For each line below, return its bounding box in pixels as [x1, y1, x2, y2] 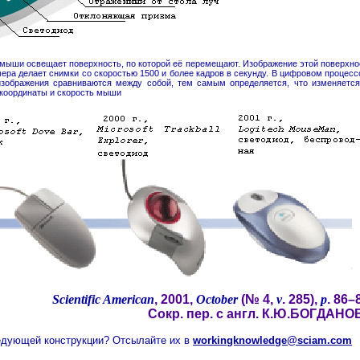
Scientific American [52, 292, 154, 307]
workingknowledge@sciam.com [193, 334, 352, 347]
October [196, 292, 241, 307]
